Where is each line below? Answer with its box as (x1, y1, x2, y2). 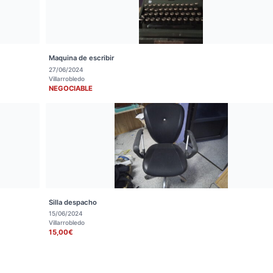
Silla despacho (49, 197, 97, 207)
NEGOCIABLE (49, 83, 93, 93)
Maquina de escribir (49, 54, 115, 62)
